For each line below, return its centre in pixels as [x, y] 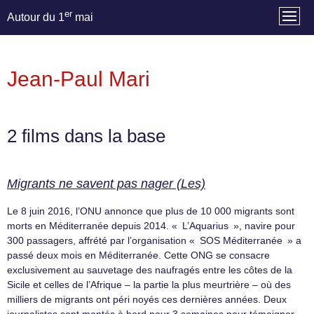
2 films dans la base [86, 136]
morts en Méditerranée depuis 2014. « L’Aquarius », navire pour [151, 226]
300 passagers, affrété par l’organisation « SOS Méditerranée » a [154, 241]
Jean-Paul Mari [78, 79]
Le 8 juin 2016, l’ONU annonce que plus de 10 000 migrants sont [151, 211]
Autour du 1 [36, 18]
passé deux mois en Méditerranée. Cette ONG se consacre [138, 255]
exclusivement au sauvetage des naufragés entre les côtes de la [150, 270]
